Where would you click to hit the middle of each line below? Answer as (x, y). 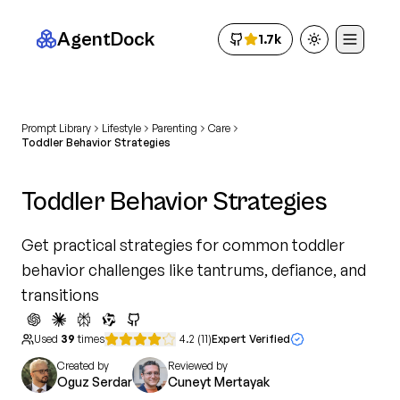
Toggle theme (355, 46)
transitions (60, 295)
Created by (83, 366)
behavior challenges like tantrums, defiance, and (194, 270)
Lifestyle (121, 128)
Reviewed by (198, 366)
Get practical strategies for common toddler (183, 245)
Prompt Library (56, 128)
